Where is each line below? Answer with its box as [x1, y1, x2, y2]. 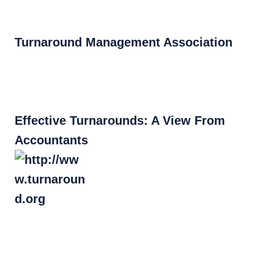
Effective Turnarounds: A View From [15, 114, 225, 127]
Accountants [15, 133, 88, 147]
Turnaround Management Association [15, 35, 240, 49]
